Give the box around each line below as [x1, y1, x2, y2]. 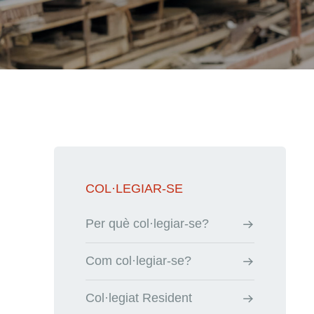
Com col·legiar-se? [86, 254, 191, 268]
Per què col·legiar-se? [86, 217, 209, 231]
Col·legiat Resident [86, 291, 192, 305]
